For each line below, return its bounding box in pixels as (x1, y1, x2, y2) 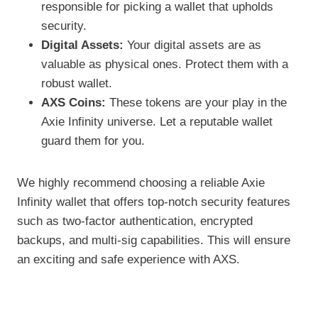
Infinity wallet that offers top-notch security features (17, 194, 290, 209)
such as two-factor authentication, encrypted (17, 214, 253, 228)
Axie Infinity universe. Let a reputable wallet (41, 114, 273, 128)
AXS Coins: (41, 95, 106, 109)
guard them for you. (41, 133, 145, 148)
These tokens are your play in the (106, 95, 287, 109)
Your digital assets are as (124, 38, 261, 52)
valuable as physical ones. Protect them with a (41, 57, 288, 71)
